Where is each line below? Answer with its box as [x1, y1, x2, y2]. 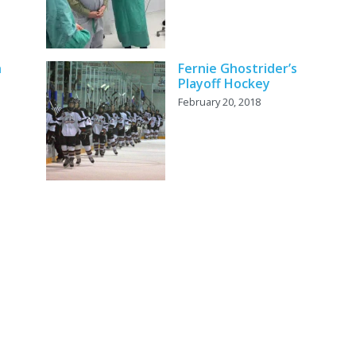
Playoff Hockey [177, 75, 270, 93]
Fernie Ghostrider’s [177, 60, 297, 78]
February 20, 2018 [177, 95, 261, 110]
